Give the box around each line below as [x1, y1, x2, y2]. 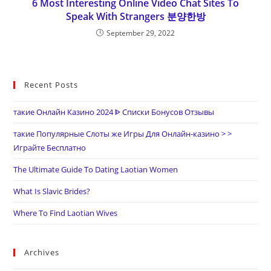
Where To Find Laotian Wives [13, 207, 118, 218]
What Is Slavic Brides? [13, 186, 91, 197]
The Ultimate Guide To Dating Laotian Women [13, 164, 178, 175]
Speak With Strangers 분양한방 [65, 10, 206, 23]
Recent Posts [24, 79, 79, 90]
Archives [24, 247, 60, 258]
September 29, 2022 [106, 28, 175, 38]
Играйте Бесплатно [13, 142, 87, 153]
